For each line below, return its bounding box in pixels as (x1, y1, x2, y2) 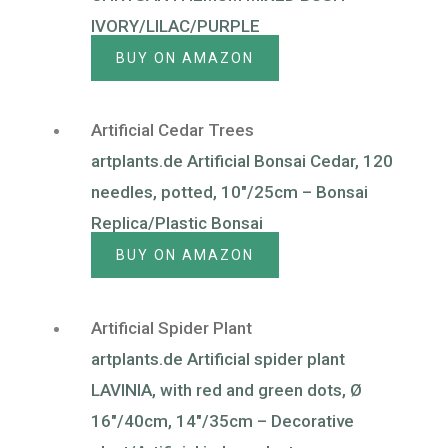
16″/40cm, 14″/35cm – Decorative (91, 410, 354, 431)
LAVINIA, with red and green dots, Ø (91, 379, 362, 400)
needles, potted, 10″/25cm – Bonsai (91, 182, 368, 203)
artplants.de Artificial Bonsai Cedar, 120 (91, 151, 393, 172)
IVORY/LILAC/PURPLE (91, 15, 260, 36)
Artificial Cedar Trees (91, 120, 254, 141)
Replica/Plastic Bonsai (91, 213, 263, 234)
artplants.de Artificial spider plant (91, 348, 345, 369)
